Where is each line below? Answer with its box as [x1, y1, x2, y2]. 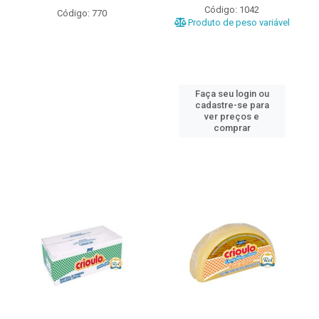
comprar [213, 122, 251, 133]
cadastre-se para [194, 100, 269, 110]
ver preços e [204, 111, 259, 122]
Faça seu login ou [194, 88, 269, 99]
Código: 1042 [204, 4, 259, 15]
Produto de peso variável [185, 17, 290, 28]
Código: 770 [56, 8, 107, 19]
